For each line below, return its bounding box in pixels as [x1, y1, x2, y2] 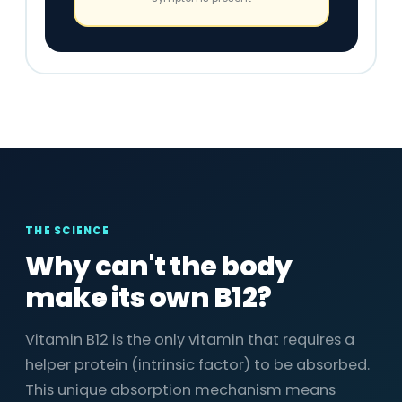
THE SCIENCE [25, 223, 109, 238]
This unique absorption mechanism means [25, 380, 336, 400]
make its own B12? [25, 278, 272, 317]
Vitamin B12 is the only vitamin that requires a [25, 329, 354, 350]
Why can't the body [25, 247, 293, 285]
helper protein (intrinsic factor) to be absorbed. [25, 354, 370, 375]
